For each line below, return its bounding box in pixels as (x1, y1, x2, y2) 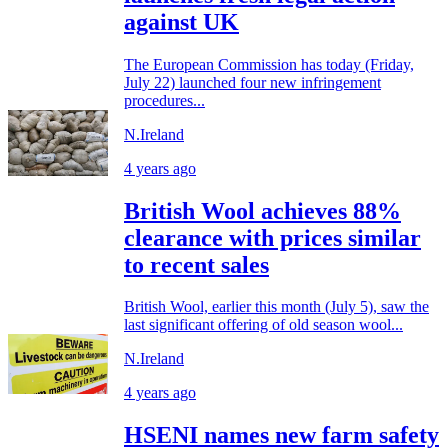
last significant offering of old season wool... (124, 316, 403, 334)
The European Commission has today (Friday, (124, 55, 414, 73)
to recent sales (124, 251, 269, 278)
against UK (124, 8, 239, 35)
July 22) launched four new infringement (124, 73, 381, 91)
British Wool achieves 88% (124, 197, 401, 224)
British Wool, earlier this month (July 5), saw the (124, 298, 429, 316)
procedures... (124, 91, 205, 109)
